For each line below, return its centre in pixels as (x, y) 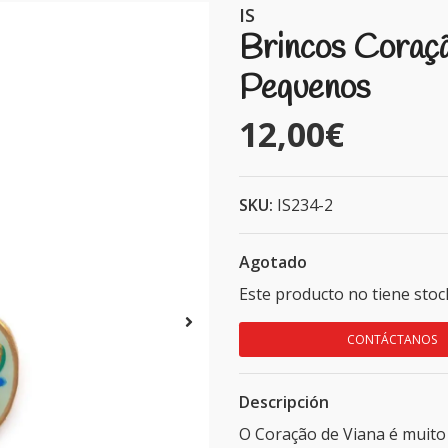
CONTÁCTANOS (391, 339)
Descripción (284, 402)
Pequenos (304, 89)
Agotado (273, 262)
